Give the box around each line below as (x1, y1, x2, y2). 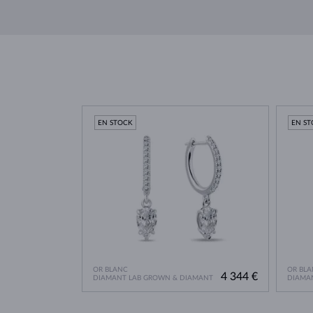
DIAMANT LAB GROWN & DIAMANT (93, 275, 213, 282)
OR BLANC (93, 266, 128, 274)
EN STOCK (97, 119, 133, 126)
